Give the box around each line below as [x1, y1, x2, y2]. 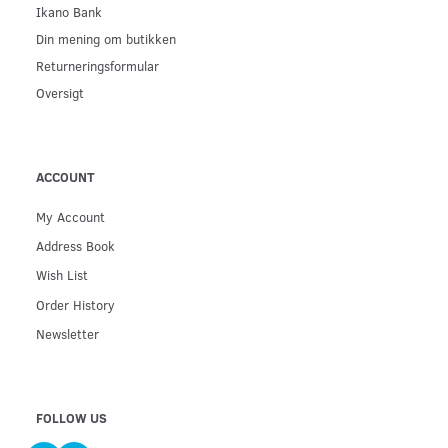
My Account [36, 208, 105, 226]
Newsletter [36, 325, 99, 343]
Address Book [36, 237, 115, 255]
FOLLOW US [36, 409, 107, 427]
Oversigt [36, 83, 84, 101]
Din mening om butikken [36, 29, 176, 47]
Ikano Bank [36, 2, 102, 20]
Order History [36, 295, 115, 313]
